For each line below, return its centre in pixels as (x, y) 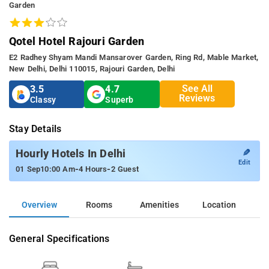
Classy (43, 100)
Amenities (159, 205)
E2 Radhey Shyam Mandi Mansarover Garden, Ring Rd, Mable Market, (134, 57)
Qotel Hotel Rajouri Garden (77, 41)
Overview (39, 205)
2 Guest (125, 169)
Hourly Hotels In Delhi (71, 153)
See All (197, 89)
